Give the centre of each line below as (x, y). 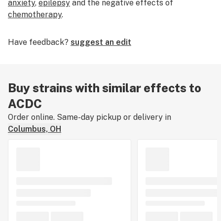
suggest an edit (101, 42)
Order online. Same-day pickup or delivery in (90, 117)
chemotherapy (35, 15)
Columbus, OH (35, 129)
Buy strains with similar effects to (105, 88)
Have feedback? (38, 42)
